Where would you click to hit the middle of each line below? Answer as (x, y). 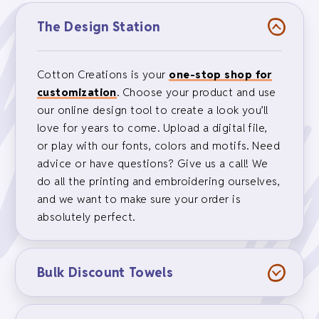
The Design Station (99, 27)
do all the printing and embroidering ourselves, (159, 181)
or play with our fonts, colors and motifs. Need (159, 146)
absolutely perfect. (86, 217)
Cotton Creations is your (103, 74)
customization (77, 92)
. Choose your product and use (196, 92)
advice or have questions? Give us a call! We (153, 163)
